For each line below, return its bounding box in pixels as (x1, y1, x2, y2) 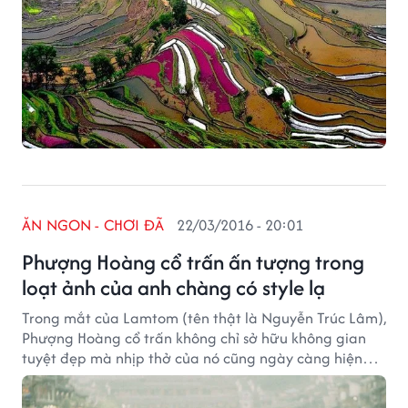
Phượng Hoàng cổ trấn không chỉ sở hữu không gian (22, 327, 366, 349)
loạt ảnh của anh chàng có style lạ (22, 272, 325, 302)
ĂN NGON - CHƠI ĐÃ (22, 214, 165, 236)
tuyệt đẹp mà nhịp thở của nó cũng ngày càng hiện (22, 347, 362, 369)
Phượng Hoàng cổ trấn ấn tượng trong (22, 247, 364, 277)
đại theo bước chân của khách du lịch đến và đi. (22, 367, 340, 389)
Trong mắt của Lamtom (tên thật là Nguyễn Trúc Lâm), (22, 307, 386, 329)
